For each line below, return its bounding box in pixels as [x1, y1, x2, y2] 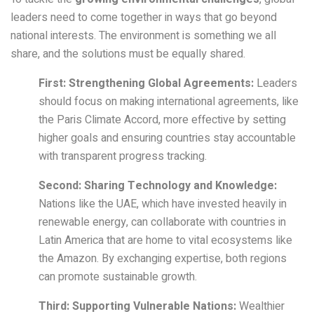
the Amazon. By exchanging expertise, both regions [39, 250, 287, 268]
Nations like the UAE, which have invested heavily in [39, 196, 287, 213]
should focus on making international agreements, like [39, 93, 299, 111]
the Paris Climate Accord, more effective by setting [39, 111, 286, 129]
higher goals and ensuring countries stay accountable [39, 130, 296, 147]
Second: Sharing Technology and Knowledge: [39, 177, 277, 195]
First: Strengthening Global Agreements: [39, 75, 254, 93]
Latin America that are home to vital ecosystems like [39, 232, 292, 250]
